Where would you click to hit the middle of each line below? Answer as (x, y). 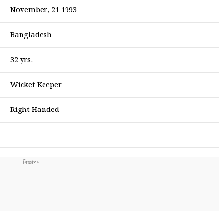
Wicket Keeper (36, 85)
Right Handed (35, 110)
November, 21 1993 (44, 10)
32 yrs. (22, 60)
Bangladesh (31, 35)
